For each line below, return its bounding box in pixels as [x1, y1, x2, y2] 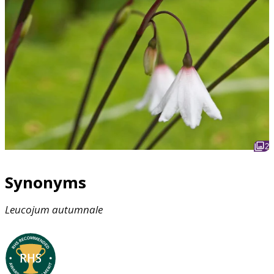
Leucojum [5, 202, 50, 217]
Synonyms [5, 172, 86, 193]
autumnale [52, 202, 103, 217]
